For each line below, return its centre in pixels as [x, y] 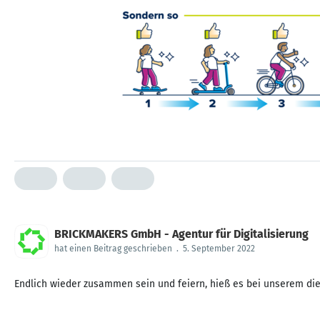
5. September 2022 [219, 249]
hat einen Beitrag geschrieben [113, 249]
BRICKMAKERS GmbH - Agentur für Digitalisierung [181, 234]
